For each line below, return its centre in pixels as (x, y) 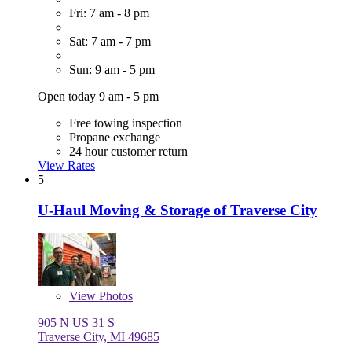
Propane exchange (115, 137)
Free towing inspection (126, 123)
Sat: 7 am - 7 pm (110, 41)
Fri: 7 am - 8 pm (109, 13)
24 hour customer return (128, 151)
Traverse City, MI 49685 (99, 337)
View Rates (66, 165)
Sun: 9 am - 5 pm (112, 69)
